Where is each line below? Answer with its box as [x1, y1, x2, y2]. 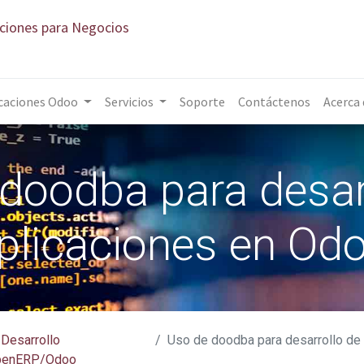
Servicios [104, 93, 154, 110]
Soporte [180, 93, 226, 110]
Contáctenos [238, 93, 311, 110]
